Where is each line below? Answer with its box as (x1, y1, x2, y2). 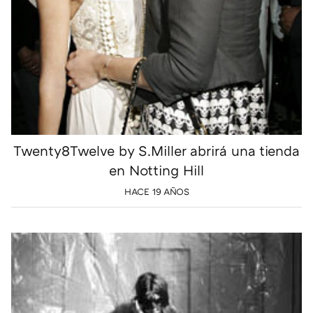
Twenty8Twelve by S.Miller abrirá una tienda (13, 141, 300, 159)
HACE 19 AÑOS (124, 186, 189, 198)
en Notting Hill (109, 161, 204, 178)
